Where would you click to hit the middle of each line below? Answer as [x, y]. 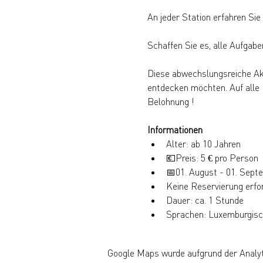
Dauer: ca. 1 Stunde [205, 200]
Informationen [175, 130]
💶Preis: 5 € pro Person [212, 158]
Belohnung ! [171, 102]
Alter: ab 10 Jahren [203, 144]
